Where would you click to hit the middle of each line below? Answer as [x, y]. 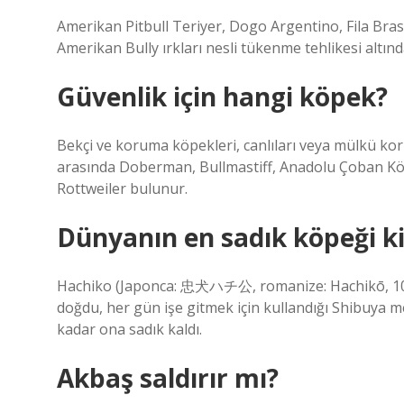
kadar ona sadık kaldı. [129, 329]
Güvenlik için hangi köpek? [222, 96]
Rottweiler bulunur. [122, 188]
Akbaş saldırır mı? [168, 378]
